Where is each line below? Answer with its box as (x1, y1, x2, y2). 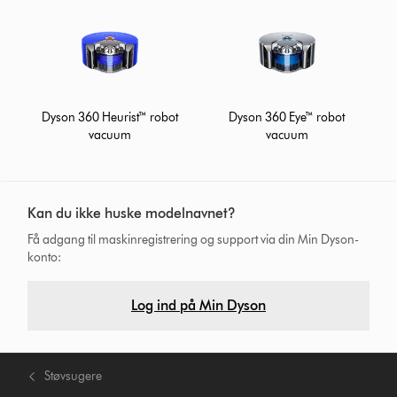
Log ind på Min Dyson (130, 296, 266, 314)
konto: (27, 249, 62, 265)
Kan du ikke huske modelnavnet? (27, 204, 237, 222)
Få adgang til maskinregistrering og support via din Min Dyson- (27, 231, 360, 247)
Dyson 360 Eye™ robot (229, 109, 346, 125)
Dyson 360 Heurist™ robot (42, 109, 179, 125)
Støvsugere (44, 368, 103, 384)
